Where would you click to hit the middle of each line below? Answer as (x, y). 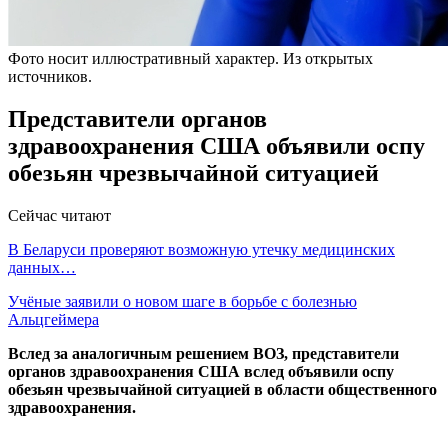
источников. (50, 76)
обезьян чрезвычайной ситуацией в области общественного (222, 389)
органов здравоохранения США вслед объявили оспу (201, 371)
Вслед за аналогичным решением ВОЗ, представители (203, 353)
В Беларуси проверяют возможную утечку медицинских (201, 249)
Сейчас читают (59, 215)
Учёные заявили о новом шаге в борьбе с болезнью (182, 301)
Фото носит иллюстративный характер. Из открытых (190, 58)
